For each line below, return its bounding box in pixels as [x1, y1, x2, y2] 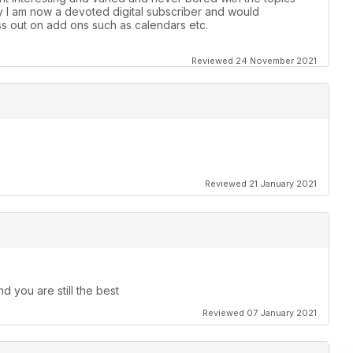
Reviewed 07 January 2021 [203, 307, 317, 319]
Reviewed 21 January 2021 [205, 178, 317, 190]
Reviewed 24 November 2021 [191, 55, 317, 67]
